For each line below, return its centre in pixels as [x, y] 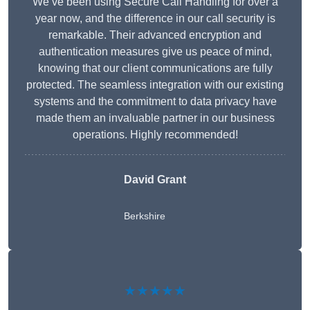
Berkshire [145, 216]
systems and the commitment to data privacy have [155, 102]
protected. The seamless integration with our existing [155, 85]
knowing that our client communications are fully [155, 69]
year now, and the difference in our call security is [155, 19]
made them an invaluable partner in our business [155, 118]
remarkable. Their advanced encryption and [155, 35]
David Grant [155, 180]
